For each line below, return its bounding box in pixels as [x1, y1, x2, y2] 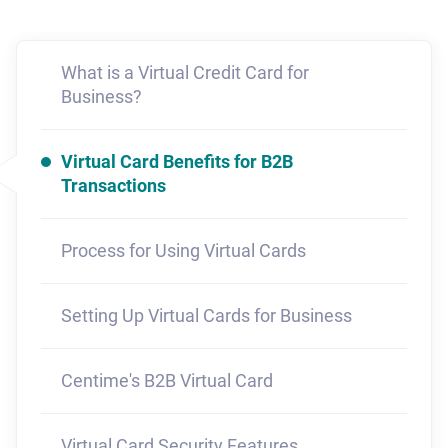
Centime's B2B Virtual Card [61, 369, 273, 391]
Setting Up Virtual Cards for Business [61, 304, 352, 326]
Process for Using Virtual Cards [61, 239, 306, 261]
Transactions [61, 174, 166, 196]
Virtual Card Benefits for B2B [61, 150, 293, 172]
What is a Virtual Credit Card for [61, 61, 309, 83]
